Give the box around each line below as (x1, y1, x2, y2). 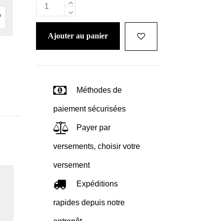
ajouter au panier (54, 32, 109, 40)
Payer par (76, 123, 111, 132)
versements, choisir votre (53, 142, 141, 151)
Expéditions (76, 180, 118, 188)
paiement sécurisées (53, 105, 126, 113)
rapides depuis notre (53, 198, 125, 207)
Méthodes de (76, 86, 122, 95)
